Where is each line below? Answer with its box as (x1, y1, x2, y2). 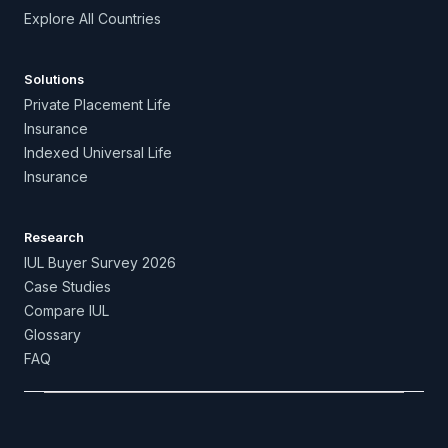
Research (24, 230, 84, 245)
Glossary (24, 326, 81, 343)
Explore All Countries (24, 10, 161, 27)
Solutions (24, 72, 84, 87)
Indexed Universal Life (24, 144, 172, 161)
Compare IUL (24, 302, 109, 319)
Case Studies (24, 278, 111, 295)
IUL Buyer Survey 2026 (24, 254, 176, 271)
